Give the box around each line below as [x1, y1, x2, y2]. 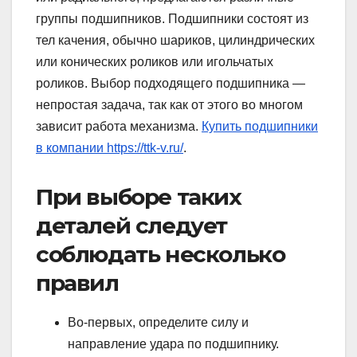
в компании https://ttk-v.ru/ [36, 141, 183, 155]
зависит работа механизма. [36, 120, 202, 134]
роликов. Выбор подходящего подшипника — [36, 76, 305, 91]
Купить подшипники [202, 120, 318, 134]
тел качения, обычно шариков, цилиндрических [36, 33, 315, 48]
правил [36, 269, 119, 297]
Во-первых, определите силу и [68, 315, 249, 329]
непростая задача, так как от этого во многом [36, 98, 303, 112]
